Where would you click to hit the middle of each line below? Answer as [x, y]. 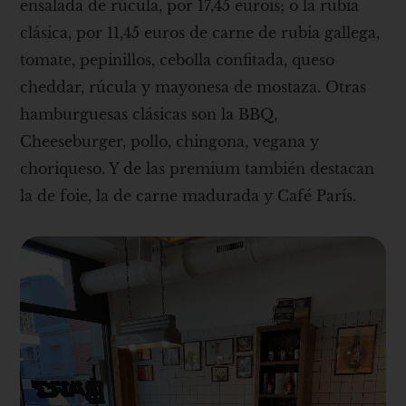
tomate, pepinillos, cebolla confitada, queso [178, 59]
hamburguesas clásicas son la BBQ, [149, 114]
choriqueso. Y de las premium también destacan [198, 168]
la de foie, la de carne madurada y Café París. [188, 195]
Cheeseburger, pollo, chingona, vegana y [170, 141]
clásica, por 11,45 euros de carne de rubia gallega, [200, 32]
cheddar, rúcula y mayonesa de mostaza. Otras [193, 87]
